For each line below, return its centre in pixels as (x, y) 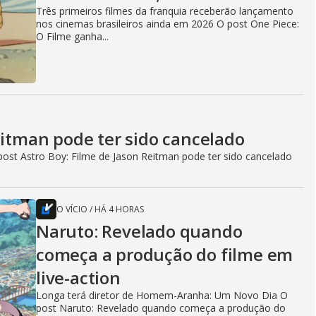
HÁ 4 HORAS (119, 209)
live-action (78, 277)
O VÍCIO (72, 209)
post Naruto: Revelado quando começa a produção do (161, 308)
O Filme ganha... (72, 36)
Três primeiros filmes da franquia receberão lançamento (165, 11)
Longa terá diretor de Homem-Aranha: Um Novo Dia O (162, 295)
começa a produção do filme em (165, 254)
